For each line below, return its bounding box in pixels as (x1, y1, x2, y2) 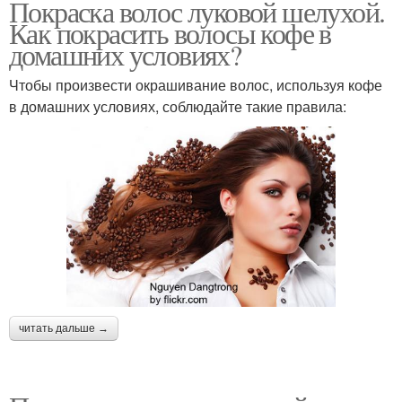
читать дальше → (19, 321, 109, 335)
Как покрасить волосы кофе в (9, 13, 331, 53)
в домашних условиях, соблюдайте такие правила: (9, 96, 346, 118)
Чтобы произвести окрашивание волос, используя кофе (9, 74, 382, 96)
